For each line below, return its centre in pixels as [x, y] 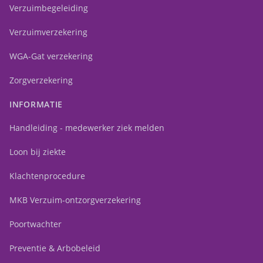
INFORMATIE [36, 104]
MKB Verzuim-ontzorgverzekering [75, 200]
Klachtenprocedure [47, 176]
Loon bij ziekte [38, 152]
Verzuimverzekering [48, 32]
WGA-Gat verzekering [51, 56]
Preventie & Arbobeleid [55, 248]
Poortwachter [36, 224]
